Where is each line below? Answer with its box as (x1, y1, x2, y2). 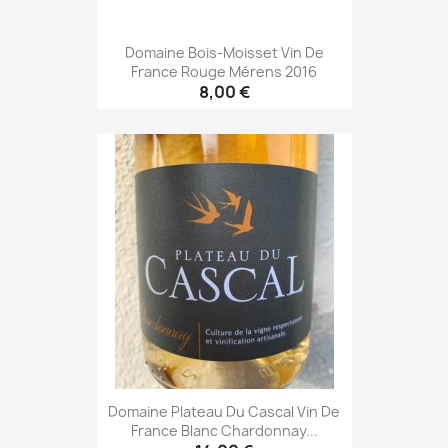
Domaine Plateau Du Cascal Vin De (108, 401, 340, 421)
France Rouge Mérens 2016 (131, 61, 317, 81)
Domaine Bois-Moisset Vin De (124, 42, 324, 62)
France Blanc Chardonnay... (130, 420, 318, 440)
